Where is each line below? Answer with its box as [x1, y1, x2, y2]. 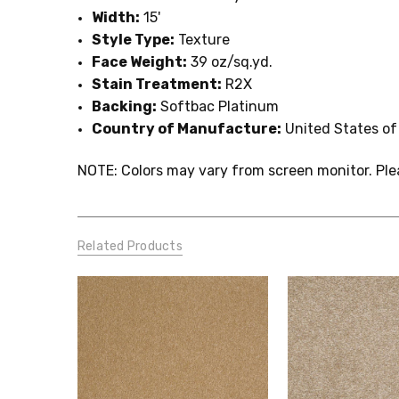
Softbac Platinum [157, 97, 280, 115]
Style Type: [92, 30, 175, 48]
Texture [175, 30, 231, 48]
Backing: [92, 97, 158, 115]
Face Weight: [92, 53, 188, 70]
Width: [92, 8, 141, 26]
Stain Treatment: [92, 75, 223, 93]
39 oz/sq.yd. [187, 53, 273, 70]
